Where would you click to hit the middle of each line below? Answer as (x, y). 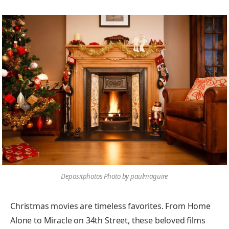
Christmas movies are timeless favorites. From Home (110, 206)
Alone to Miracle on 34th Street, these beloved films (108, 221)
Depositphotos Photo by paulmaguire (114, 177)
